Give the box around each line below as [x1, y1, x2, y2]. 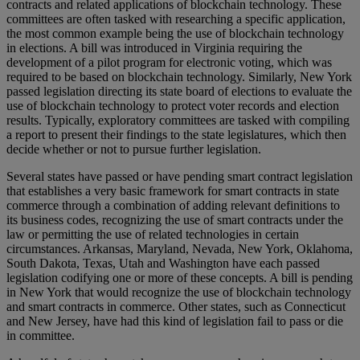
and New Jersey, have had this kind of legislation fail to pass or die [6, 313, 343, 328]
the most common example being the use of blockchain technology [6, 26, 344, 40]
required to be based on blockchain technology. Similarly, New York [6, 69, 352, 84]
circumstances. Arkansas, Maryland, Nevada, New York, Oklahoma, [6, 241, 353, 256]
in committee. [6, 328, 75, 342]
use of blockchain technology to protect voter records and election [6, 98, 339, 112]
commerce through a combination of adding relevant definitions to [6, 198, 340, 212]
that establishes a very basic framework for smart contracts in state [6, 183, 339, 198]
